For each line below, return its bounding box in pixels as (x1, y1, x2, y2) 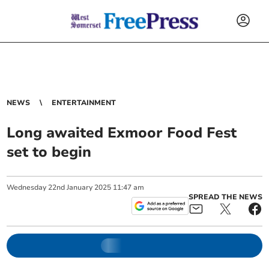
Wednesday (7, 183, 47, 192)
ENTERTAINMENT (52, 98, 116, 107)
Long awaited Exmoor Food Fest (7, 123, 237, 142)
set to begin (7, 142, 92, 162)
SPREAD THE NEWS (188, 192, 262, 202)
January (67, 183, 93, 192)
